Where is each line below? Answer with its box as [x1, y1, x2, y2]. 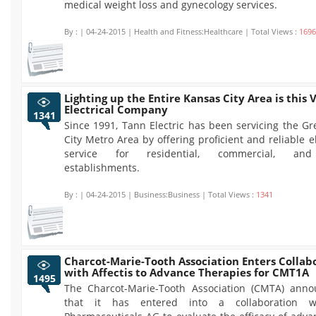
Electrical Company [64, 102, 168, 116]
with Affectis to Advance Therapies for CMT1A [64, 265, 309, 279]
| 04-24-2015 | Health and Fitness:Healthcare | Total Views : [80, 26, 299, 37]
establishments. [64, 161, 140, 174]
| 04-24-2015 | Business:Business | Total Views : [80, 189, 256, 200]
